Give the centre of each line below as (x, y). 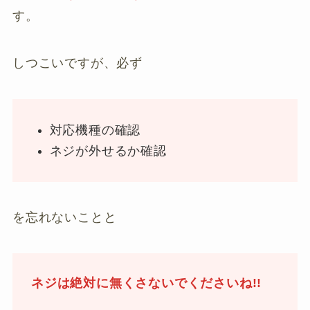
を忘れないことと (64, 218)
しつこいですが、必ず (77, 63)
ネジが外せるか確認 (108, 151)
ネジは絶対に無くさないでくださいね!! (146, 283)
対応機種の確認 (95, 130)
